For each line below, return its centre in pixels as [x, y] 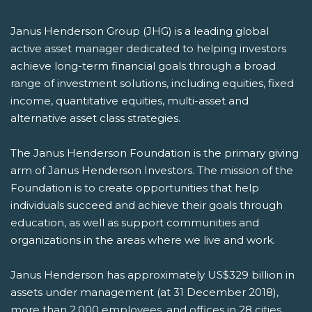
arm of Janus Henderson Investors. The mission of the [152, 171]
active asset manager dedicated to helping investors [148, 49]
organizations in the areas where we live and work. [143, 240]
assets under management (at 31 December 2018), [145, 292]
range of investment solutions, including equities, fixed [152, 84]
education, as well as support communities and [135, 223]
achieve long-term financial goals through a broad [143, 66]
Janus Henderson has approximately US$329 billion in [153, 275]
